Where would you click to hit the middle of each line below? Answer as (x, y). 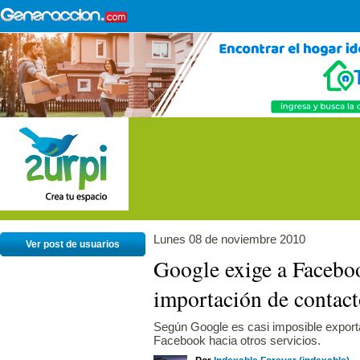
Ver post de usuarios (73, 244)
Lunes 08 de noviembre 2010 (229, 239)
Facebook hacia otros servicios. (237, 340)
